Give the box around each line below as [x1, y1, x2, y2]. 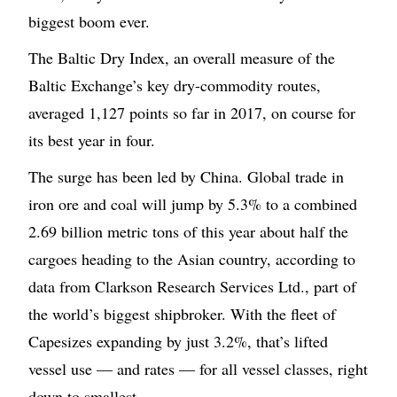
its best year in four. [28, 129, 155, 152]
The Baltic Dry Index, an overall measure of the [28, 47, 335, 69]
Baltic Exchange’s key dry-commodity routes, [28, 74, 321, 97]
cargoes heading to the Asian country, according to [28, 248, 355, 270]
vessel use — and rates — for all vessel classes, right [28, 358, 368, 380]
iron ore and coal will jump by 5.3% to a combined [28, 193, 357, 215]
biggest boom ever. [28, 11, 150, 33]
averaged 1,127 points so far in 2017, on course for [28, 102, 355, 124]
